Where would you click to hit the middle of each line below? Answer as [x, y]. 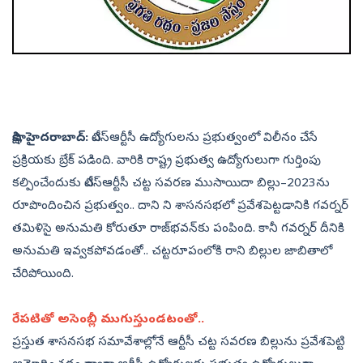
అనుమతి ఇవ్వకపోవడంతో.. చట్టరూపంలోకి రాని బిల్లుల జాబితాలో [172, 252]
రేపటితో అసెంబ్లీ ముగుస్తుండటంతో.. [110, 320]
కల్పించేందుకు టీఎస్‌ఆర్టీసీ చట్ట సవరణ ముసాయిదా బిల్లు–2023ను [171, 184]
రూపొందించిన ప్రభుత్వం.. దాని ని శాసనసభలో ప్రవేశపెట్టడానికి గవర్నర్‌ [180, 207]
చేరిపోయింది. [45, 275]
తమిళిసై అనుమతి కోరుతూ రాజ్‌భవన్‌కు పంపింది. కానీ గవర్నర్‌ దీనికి [178, 230]
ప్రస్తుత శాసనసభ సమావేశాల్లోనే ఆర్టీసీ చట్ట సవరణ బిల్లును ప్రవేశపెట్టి [179, 343]
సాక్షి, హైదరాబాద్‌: [50, 139]
